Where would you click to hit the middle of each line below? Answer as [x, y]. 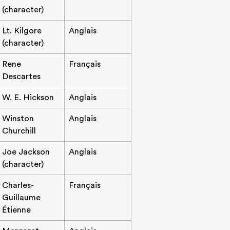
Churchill [19, 131]
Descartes [21, 76]
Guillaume [21, 198]
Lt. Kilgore [22, 31]
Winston [18, 119]
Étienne [16, 210]
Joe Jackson [26, 152]
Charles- [18, 185]
